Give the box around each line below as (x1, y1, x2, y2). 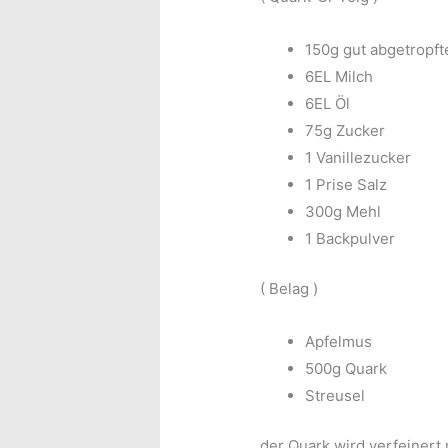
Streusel (305, 386, 366, 406)
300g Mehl (305, 202, 382, 222)
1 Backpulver (305, 229, 396, 249)
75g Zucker (305, 121, 386, 141)
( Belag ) (260, 278, 319, 298)
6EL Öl (305, 94, 351, 114)
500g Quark (305, 359, 388, 379)
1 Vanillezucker (305, 148, 412, 168)
